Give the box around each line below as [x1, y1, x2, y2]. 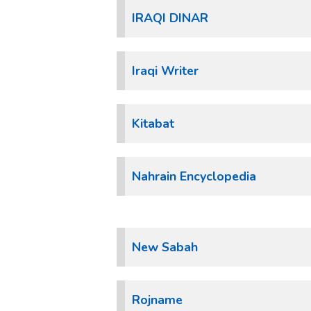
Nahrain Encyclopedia [132, 168, 256, 185]
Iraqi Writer [132, 62, 199, 79]
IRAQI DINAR [132, 10, 208, 26]
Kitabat [132, 115, 174, 132]
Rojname [132, 292, 183, 308]
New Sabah [132, 239, 198, 255]
